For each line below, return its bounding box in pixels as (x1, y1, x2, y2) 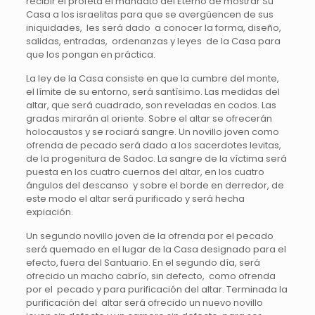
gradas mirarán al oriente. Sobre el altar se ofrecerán (25, 112, 272, 126)
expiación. (25, 205, 73, 219)
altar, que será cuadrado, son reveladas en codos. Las (25, 98, 276, 112)
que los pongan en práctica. (25, 48, 155, 62)
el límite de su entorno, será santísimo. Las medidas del (25, 85, 280, 99)
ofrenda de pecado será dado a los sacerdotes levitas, (25, 139, 281, 153)
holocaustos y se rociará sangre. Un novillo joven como (25, 125, 279, 139)
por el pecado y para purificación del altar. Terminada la (25, 283, 288, 297)
